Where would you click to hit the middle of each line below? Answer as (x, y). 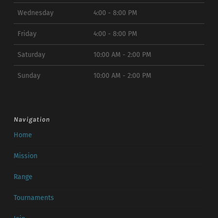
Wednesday (36, 13)
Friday (27, 34)
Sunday (29, 76)
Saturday (31, 55)
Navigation (32, 120)
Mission (26, 156)
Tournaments (34, 198)
